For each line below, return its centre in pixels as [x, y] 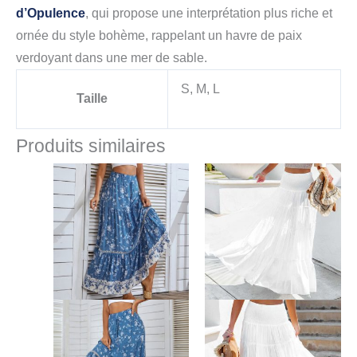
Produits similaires [91, 146]
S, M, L [200, 89]
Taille [92, 99]
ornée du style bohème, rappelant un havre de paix [159, 36]
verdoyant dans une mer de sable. [112, 58]
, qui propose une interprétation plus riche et [209, 14]
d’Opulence [51, 14]
